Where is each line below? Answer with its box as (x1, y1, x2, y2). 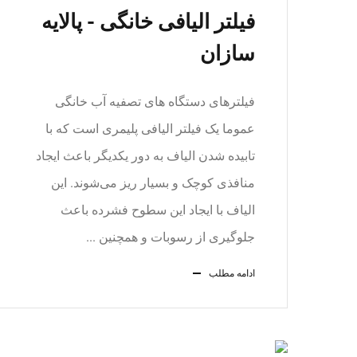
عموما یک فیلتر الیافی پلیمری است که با (45, 121, 255, 136)
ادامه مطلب (209, 268, 255, 279)
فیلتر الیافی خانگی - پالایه (41, 10, 255, 33)
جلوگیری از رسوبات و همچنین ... (86, 229, 255, 245)
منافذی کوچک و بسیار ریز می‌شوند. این (51, 175, 255, 190)
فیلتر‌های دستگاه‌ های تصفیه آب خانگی (55, 94, 255, 109)
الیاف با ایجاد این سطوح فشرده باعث (61, 202, 255, 218)
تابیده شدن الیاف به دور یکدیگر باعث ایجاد (36, 148, 255, 163)
